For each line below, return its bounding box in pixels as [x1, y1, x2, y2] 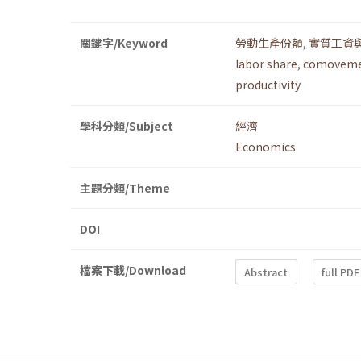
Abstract [244, 263, 288, 280]
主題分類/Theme [80, 180, 170, 197]
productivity [235, 77, 301, 93]
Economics [235, 139, 296, 156]
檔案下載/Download [80, 262, 186, 279]
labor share [235, 56, 297, 73]
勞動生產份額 [235, 35, 303, 52]
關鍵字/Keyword [80, 35, 168, 52]
